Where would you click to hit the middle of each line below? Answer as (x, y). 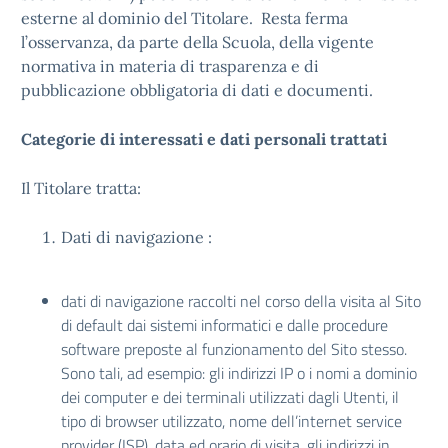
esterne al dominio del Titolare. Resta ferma (184, 18)
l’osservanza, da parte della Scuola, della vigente (197, 42)
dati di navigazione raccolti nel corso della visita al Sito (241, 301)
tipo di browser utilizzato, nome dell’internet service (231, 421)
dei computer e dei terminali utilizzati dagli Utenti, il (230, 397)
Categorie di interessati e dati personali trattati (204, 139)
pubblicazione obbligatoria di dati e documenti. (197, 90)
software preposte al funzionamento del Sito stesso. (234, 349)
